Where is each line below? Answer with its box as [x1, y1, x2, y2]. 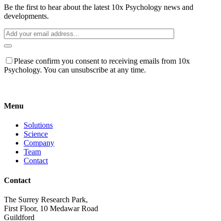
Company [24, 139, 54, 147]
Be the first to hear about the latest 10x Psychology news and [4, 2, 193, 11]
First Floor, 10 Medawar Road [4, 204, 98, 213]
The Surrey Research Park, [4, 195, 88, 204]
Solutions [24, 121, 53, 130]
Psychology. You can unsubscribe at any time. [4, 65, 146, 74]
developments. [4, 11, 49, 20]
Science [24, 130, 48, 139]
